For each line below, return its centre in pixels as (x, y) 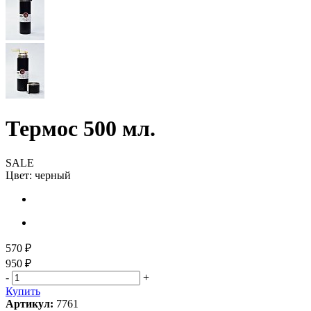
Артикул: (30, 303)
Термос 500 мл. (81, 129)
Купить (23, 291)
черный (53, 175)
